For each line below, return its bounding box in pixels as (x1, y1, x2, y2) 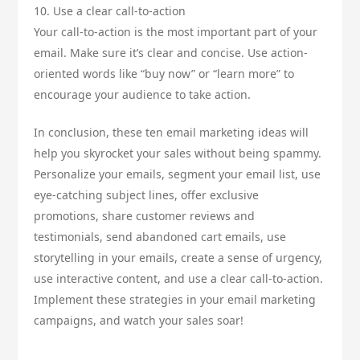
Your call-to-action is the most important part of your (34, 24, 318, 40)
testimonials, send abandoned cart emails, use (34, 229, 287, 245)
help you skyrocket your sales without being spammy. (34, 145, 322, 162)
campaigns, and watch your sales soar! (34, 313, 244, 329)
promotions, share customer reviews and (34, 208, 256, 224)
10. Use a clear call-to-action (34, 3, 186, 19)
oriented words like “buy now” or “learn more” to (34, 66, 295, 82)
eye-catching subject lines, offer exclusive (34, 187, 260, 203)
